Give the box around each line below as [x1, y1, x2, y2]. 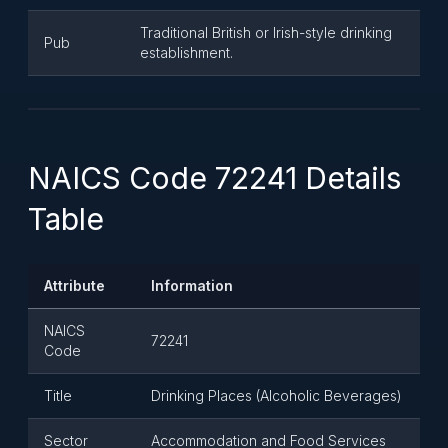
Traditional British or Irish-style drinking [140, 24, 392, 41]
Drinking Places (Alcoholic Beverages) [151, 387, 402, 404]
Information [151, 277, 233, 294]
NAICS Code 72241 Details [28, 160, 401, 196]
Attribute [44, 277, 105, 294]
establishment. [140, 44, 233, 61]
